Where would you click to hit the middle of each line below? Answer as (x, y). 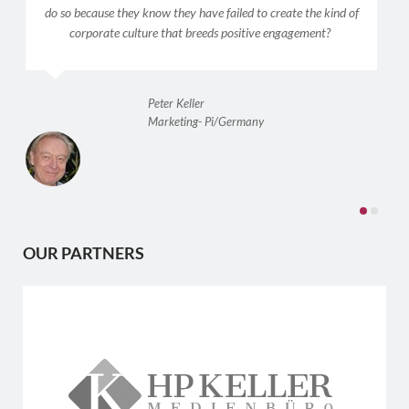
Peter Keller (176, 104)
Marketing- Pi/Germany (206, 122)
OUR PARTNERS (84, 253)
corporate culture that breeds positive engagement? (201, 32)
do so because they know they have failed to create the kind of (201, 12)
